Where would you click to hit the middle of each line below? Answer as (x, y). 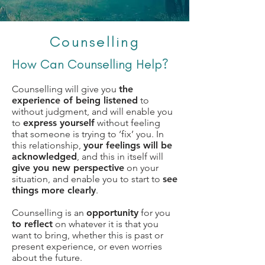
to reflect (32, 224)
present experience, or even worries (87, 246)
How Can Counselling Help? (90, 64)
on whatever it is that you (106, 224)
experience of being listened (75, 100)
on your (141, 168)
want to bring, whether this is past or (88, 235)
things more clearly (54, 190)
